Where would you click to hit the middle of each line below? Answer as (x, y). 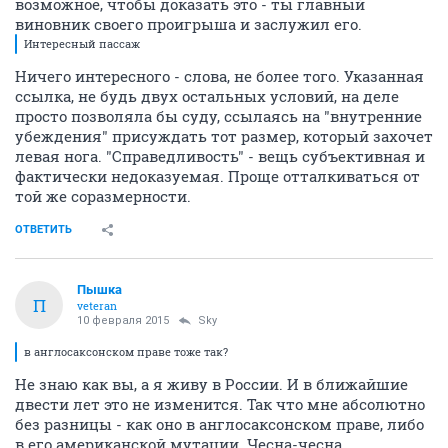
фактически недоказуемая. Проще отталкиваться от (217, 176)
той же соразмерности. (103, 196)
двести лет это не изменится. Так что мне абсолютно (220, 404)
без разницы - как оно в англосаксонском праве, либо (219, 424)
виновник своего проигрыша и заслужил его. (188, 24)
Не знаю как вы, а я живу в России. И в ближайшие (211, 384)
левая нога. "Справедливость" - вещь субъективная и (220, 156)
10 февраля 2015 (123, 320)
